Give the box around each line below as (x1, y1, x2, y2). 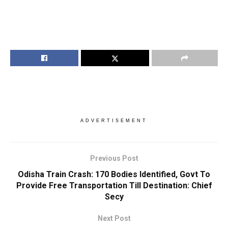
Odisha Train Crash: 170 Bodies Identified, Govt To (18, 169, 210, 180)
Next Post (97, 214, 131, 223)
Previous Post (90, 154, 138, 163)
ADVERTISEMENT (80, 118, 148, 124)
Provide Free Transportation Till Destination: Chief (16, 181, 212, 191)
